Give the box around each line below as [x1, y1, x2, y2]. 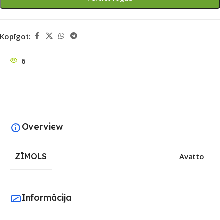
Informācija [22, 192, 72, 203]
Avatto [179, 151, 204, 162]
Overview [22, 120, 63, 132]
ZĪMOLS [15, 151, 47, 162]
